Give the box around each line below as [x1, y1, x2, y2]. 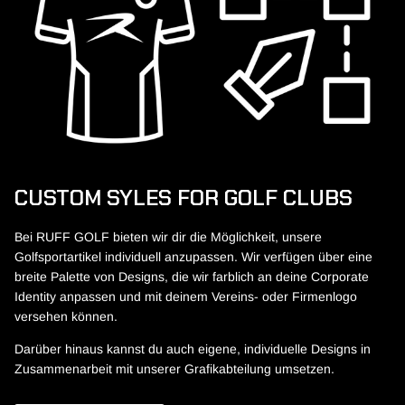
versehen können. [14, 308, 118, 324]
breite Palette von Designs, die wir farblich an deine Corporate [14, 268, 369, 284]
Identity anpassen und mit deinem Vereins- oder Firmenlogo [14, 288, 357, 304]
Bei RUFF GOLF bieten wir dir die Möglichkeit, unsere [14, 229, 322, 244]
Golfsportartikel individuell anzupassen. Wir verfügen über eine [14, 249, 372, 264]
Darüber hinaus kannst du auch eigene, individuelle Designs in [14, 341, 371, 356]
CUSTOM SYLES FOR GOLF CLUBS [14, 184, 353, 212]
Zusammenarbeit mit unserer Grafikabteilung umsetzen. [14, 361, 334, 376]
